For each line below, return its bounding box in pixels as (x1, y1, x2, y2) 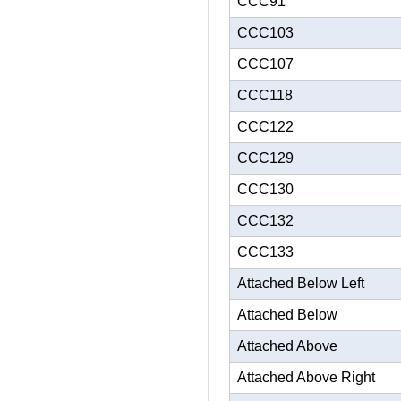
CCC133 (237, 244, 294, 260)
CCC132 (237, 213, 294, 228)
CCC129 (237, 150, 294, 166)
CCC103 (237, 25, 294, 40)
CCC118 (237, 88, 293, 103)
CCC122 (237, 119, 294, 134)
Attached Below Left (237, 276, 364, 291)
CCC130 (237, 182, 294, 197)
